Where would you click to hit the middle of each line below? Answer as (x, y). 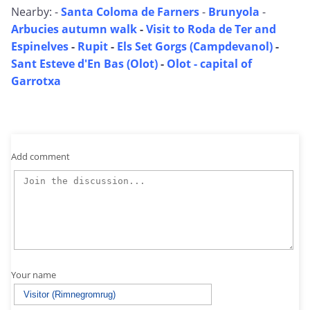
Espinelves (40, 47)
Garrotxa (36, 81)
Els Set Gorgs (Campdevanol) (195, 47)
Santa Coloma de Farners (130, 12)
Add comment (40, 156)
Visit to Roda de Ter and (211, 29)
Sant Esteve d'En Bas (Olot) (84, 64)
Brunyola (235, 12)
